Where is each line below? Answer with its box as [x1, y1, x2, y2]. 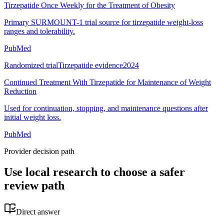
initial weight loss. [4, 112, 61, 121]
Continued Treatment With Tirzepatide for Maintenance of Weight [4, 77, 211, 86]
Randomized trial [4, 60, 58, 69]
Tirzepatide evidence [58, 60, 123, 69]
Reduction [4, 86, 36, 95]
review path [4, 179, 64, 192]
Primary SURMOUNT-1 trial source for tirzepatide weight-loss [4, 17, 203, 26]
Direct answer [16, 207, 60, 216]
